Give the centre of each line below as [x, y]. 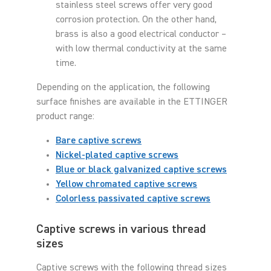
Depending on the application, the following [123, 87]
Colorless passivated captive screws [133, 199]
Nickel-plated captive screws [117, 155]
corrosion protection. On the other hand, [136, 20]
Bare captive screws [99, 141]
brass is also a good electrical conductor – [141, 34]
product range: [65, 116]
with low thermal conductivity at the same [141, 49]
